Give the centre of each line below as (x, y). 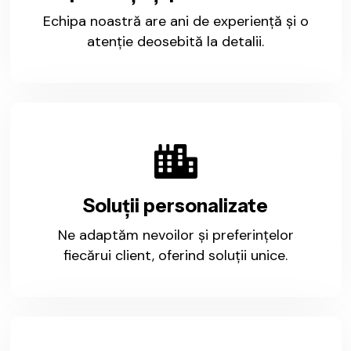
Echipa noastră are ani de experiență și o (175, 21)
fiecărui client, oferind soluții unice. (175, 255)
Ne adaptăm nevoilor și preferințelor (175, 235)
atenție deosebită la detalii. (175, 41)
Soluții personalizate (175, 205)
